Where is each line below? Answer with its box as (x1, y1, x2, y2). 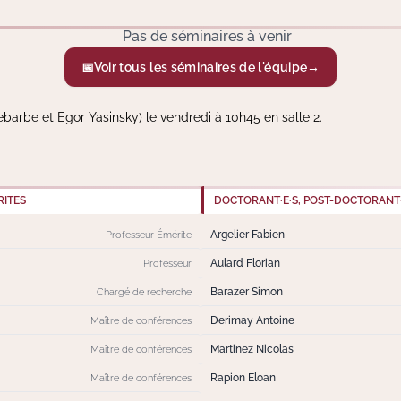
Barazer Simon (209, 285, 283, 299)
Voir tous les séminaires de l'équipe (93, 59, 308, 74)
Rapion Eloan (209, 371, 276, 385)
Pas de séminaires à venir (122, 28, 292, 46)
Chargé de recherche (96, 286, 192, 297)
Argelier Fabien (209, 227, 285, 242)
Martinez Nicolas (209, 342, 294, 356)
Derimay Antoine (209, 313, 294, 328)
